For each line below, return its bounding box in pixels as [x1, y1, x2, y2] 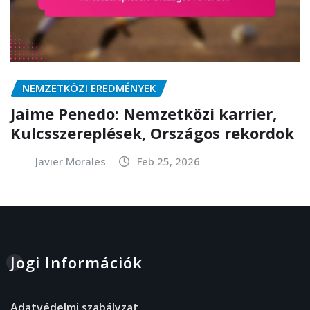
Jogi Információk [10, 251, 143, 273]
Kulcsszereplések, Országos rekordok [10, 122, 294, 143]
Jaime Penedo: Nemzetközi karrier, [10, 102, 277, 124]
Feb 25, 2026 [137, 154, 200, 168]
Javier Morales [35, 154, 106, 168]
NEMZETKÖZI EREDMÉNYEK [22, 80, 156, 95]
